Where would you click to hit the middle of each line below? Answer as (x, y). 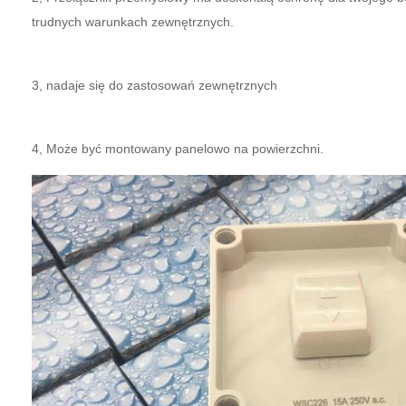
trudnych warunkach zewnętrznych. (133, 22)
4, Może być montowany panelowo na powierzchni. (178, 149)
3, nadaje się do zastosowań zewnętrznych (155, 85)
